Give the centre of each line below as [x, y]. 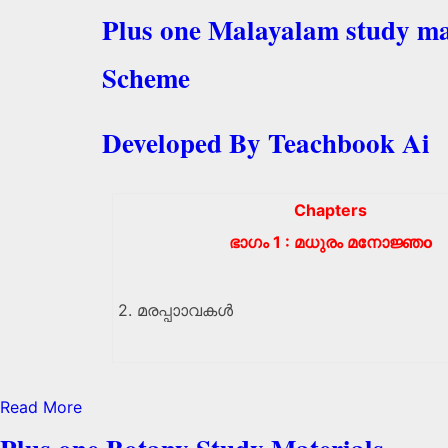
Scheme [146, 78]
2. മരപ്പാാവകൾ [175, 309]
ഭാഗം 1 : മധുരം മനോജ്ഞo [330, 241]
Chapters [330, 209]
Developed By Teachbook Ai [266, 142]
